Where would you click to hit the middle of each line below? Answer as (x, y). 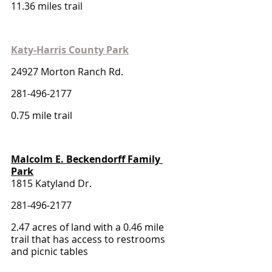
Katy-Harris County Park (70, 50)
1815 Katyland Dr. (51, 183)
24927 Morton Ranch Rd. (68, 72)
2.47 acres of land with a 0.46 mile (89, 227)
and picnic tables (49, 251)
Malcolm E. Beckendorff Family (87, 159)
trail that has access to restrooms (89, 239)
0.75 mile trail (43, 115)
